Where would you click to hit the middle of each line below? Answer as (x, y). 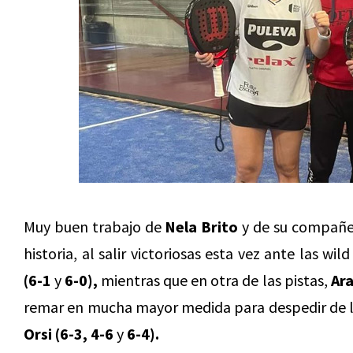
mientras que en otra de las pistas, (214, 280)
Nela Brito (202, 227)
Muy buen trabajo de (95, 227)
